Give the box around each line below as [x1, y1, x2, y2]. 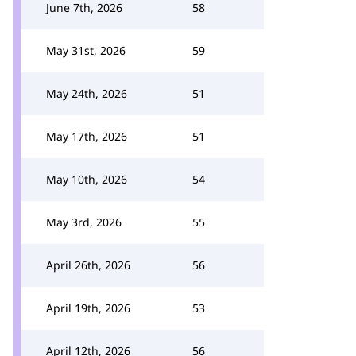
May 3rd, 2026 [46, 215, 122, 230]
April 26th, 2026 [46, 257, 130, 273]
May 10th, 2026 [46, 172, 127, 187]
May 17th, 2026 [46, 129, 127, 144]
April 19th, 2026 [46, 300, 130, 315]
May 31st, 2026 [46, 43, 126, 58]
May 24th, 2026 [46, 86, 127, 101]
